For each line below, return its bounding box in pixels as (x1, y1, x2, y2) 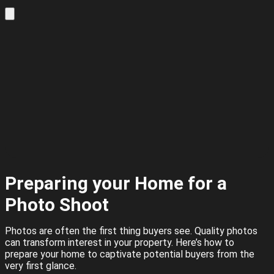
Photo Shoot (5, 194, 109, 215)
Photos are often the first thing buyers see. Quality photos (5, 225, 257, 237)
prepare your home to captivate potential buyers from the (5, 248, 254, 260)
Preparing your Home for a (5, 172, 227, 194)
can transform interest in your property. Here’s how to (5, 237, 234, 248)
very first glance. (5, 260, 76, 272)
